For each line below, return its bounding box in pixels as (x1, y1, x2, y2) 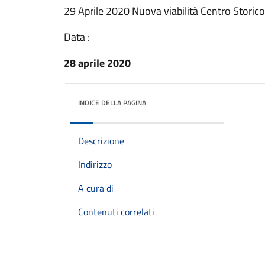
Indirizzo (78, 157, 112, 172)
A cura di (78, 181, 114, 195)
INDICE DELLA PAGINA (78, 97, 146, 108)
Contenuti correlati (78, 205, 154, 219)
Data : (64, 29, 90, 45)
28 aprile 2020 (64, 55, 131, 71)
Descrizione (78, 134, 124, 148)
